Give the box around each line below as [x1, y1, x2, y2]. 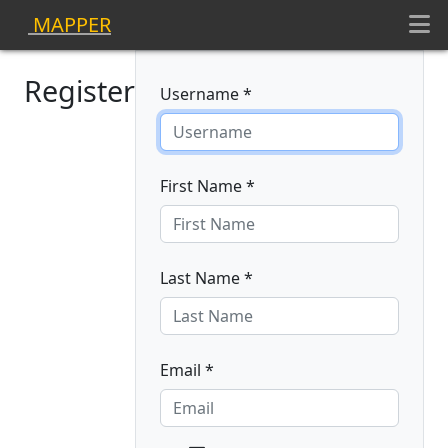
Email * [160, 359, 214, 381]
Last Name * [160, 267, 253, 289]
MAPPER [28, 11, 111, 38]
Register [24, 71, 135, 110]
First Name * [160, 175, 255, 197]
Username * [160, 83, 252, 105]
